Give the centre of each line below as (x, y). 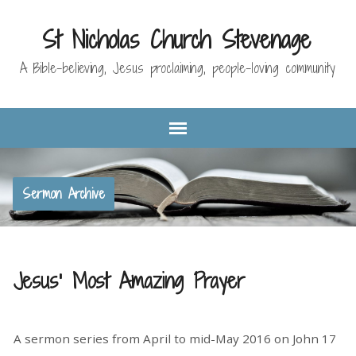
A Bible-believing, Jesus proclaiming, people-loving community (178, 68)
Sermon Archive (63, 193)
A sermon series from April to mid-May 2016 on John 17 (174, 339)
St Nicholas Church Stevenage (176, 40)
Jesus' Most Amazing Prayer (129, 281)
